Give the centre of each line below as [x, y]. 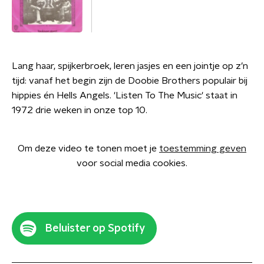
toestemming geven [203, 148]
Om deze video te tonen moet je [88, 148]
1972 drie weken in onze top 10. [80, 110]
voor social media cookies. [132, 163]
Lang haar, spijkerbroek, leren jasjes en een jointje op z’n [130, 66]
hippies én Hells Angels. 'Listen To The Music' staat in [125, 95]
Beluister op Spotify [95, 228]
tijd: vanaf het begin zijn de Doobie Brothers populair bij [130, 81]
